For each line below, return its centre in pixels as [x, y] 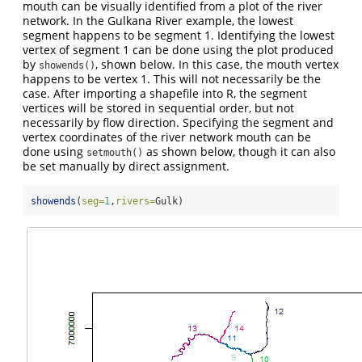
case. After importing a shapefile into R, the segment [165, 93]
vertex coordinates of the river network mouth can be [167, 137]
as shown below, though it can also [239, 151]
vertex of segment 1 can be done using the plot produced [178, 49]
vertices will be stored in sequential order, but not [158, 107]
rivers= [135, 201]
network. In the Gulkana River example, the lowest [158, 20]
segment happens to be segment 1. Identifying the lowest [179, 35]
